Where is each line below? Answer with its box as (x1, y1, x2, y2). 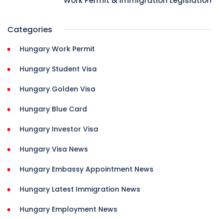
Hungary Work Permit (20, 44, 95, 54)
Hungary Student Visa (20, 64, 97, 74)
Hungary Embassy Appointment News (20, 164, 153, 175)
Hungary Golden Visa (20, 84, 95, 94)
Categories (7, 24, 52, 36)
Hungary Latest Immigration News (20, 184, 140, 195)
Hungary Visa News (20, 144, 88, 154)
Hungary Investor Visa (20, 124, 98, 134)
